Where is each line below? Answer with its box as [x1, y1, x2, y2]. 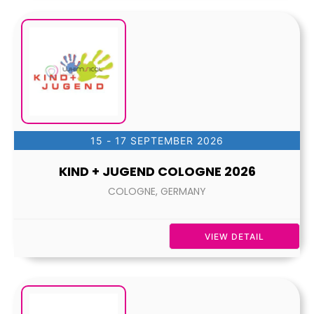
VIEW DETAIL [205, 231, 264, 242]
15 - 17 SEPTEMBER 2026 [90, 135, 224, 146]
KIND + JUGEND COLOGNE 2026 [58, 163, 256, 180]
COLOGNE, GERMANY [108, 184, 206, 198]
